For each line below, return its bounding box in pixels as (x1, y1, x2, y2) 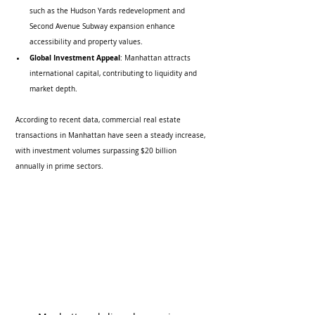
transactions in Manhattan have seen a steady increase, (15, 131, 207, 140)
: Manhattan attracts (120, 53, 193, 63)
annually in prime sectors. (15, 162, 103, 171)
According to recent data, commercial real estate (15, 115, 183, 124)
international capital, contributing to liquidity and (30, 69, 199, 78)
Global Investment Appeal (30, 53, 120, 63)
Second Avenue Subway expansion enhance (30, 22, 177, 31)
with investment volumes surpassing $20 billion (15, 146, 179, 155)
